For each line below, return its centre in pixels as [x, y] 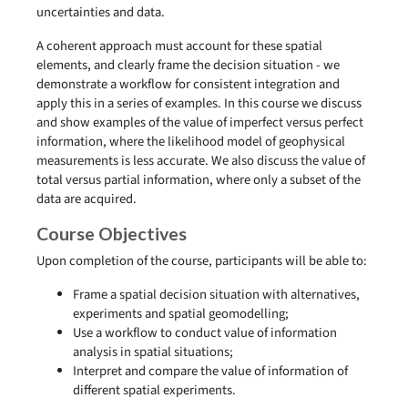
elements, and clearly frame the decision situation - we [188, 65]
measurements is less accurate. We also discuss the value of [201, 161]
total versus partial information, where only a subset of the [199, 180]
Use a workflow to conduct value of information [205, 333]
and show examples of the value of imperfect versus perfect [200, 122]
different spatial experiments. [154, 390]
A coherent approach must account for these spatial [179, 46]
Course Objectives [112, 234]
